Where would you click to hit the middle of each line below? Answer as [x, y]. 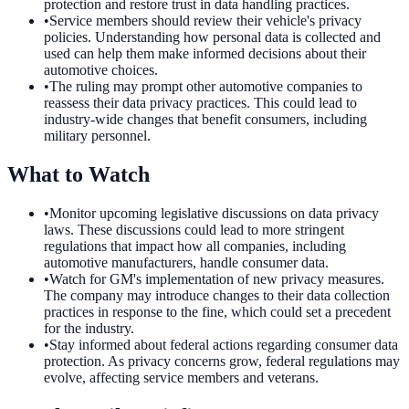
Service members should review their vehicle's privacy [205, 21]
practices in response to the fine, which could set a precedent [217, 312]
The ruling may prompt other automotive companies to [206, 87]
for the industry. [89, 329]
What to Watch [79, 175]
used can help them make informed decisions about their [205, 54]
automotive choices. [101, 70]
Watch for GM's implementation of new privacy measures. [217, 279]
